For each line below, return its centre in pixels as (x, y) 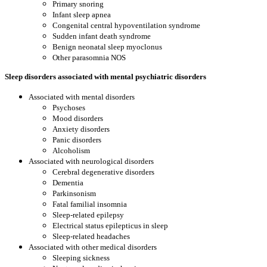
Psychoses (69, 108)
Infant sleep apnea (82, 15)
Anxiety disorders (81, 129)
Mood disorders (78, 118)
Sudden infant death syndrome (102, 36)
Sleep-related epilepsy (88, 215)
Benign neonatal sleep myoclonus (107, 47)
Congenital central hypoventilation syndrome (126, 25)
